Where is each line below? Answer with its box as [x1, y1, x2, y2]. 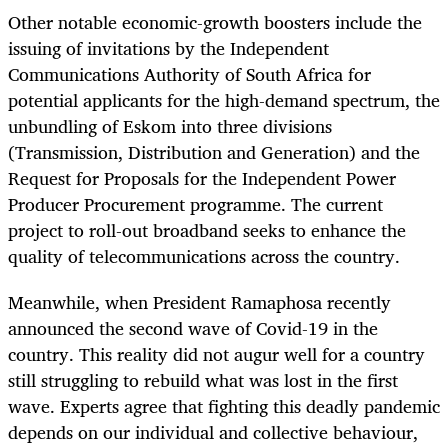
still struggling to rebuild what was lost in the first [8, 365, 398, 396]
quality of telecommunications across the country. [8, 241, 405, 272]
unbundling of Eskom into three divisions [8, 111, 332, 142]
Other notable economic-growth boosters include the [8, 7, 422, 38]
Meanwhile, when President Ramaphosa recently [8, 287, 391, 318]
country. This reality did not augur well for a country [8, 339, 425, 370]
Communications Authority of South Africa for [8, 59, 371, 90]
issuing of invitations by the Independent [8, 33, 329, 64]
